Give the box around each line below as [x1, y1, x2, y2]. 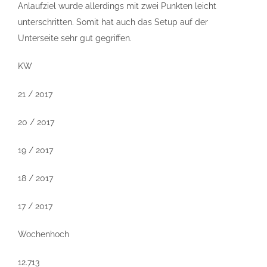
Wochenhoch [18, 229, 69, 239]
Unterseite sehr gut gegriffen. [18, 33, 132, 43]
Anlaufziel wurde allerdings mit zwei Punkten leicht [18, 1, 216, 11]
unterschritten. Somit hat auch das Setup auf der [18, 17, 208, 27]
